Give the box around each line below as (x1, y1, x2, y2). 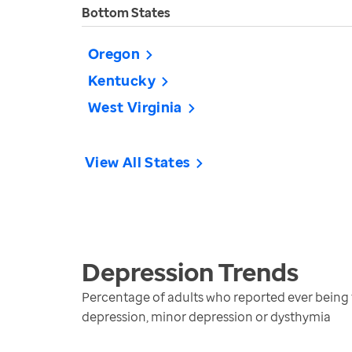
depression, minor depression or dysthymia (82, 308, 331, 325)
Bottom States (82, 4, 170, 21)
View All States (85, 152, 191, 171)
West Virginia (88, 97, 182, 116)
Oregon (88, 44, 141, 63)
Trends (214, 255, 299, 288)
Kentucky (88, 71, 156, 90)
